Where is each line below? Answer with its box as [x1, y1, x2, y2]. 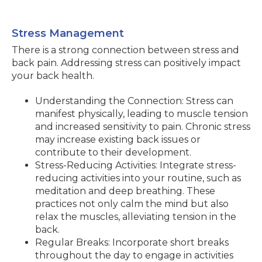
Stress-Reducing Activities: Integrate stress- [35, 160, 236, 171]
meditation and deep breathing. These [35, 185, 215, 196]
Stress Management [12, 27, 124, 40]
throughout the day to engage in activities [35, 250, 233, 261]
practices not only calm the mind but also [35, 198, 229, 209]
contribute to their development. [35, 147, 191, 158]
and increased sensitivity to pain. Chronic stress [35, 121, 250, 132]
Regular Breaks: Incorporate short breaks [35, 237, 229, 248]
